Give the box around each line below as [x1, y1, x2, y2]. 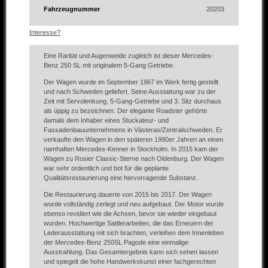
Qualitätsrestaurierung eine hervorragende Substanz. [44, 174, 198, 182]
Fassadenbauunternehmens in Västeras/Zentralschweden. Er [44, 126, 223, 134]
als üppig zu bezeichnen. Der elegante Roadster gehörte [44, 107, 207, 115]
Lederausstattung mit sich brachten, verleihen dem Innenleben [44, 229, 224, 237]
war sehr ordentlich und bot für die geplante [44, 165, 169, 172]
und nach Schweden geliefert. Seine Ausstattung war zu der [44, 88, 216, 96]
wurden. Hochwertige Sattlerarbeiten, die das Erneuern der [44, 220, 214, 227]
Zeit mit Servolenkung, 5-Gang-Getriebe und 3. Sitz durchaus [44, 98, 221, 105]
